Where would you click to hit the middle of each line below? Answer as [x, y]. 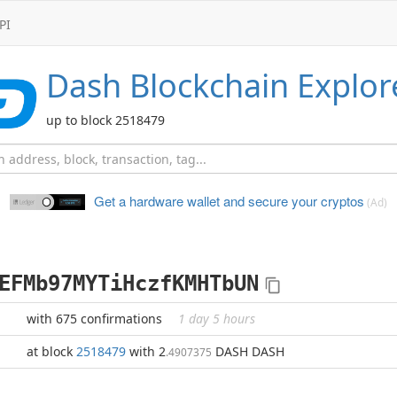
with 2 [146, 351]
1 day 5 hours [217, 319]
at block [51, 351]
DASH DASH [248, 351]
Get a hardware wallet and [169, 201]
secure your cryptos [304, 201]
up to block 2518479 [105, 120]
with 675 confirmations [96, 319]
